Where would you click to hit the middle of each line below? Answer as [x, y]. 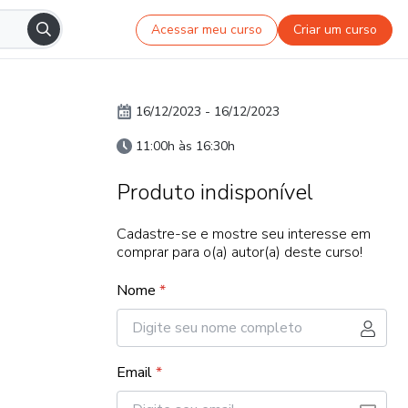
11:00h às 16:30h [185, 146]
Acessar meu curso [207, 29]
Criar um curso [336, 29]
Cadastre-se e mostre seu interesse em [244, 234]
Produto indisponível [215, 192]
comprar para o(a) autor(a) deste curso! [240, 252]
